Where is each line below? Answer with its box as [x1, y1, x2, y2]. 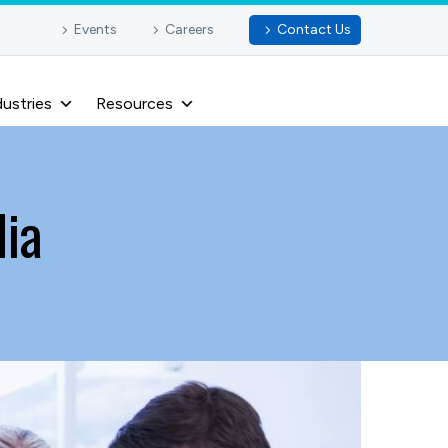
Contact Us [277, 21, 351, 38]
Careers [165, 21, 214, 38]
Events [74, 21, 117, 38]
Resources [96, 94, 173, 113]
